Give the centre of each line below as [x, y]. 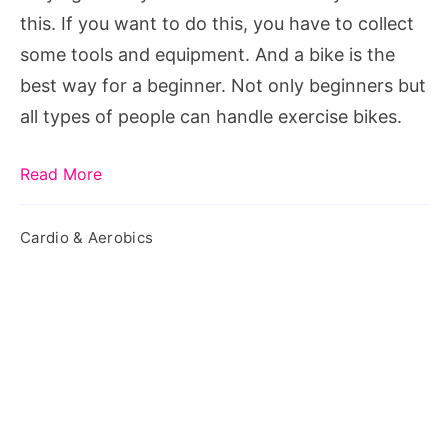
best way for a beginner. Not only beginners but [223, 85]
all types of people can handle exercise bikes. [211, 116]
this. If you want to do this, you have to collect [217, 23]
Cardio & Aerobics [87, 237]
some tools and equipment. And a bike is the [207, 54]
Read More [61, 173]
